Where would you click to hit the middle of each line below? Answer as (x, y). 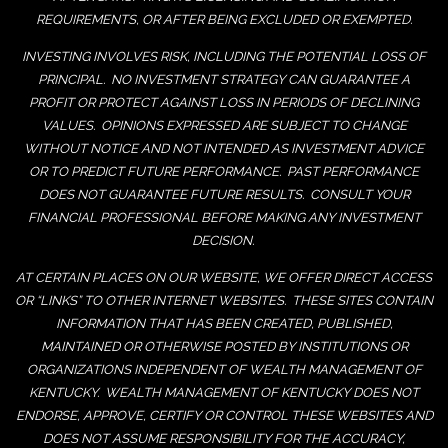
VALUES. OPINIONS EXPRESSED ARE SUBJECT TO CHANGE (224, 125)
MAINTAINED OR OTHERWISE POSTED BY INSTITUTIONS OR (224, 346)
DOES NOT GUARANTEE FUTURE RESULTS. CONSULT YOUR (224, 194)
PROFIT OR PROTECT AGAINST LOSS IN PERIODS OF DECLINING (224, 102)
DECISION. (224, 240)
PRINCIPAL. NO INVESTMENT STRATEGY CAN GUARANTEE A (224, 79)
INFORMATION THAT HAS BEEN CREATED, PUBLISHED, (224, 323)
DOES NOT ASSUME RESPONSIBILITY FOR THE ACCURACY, (224, 438)
